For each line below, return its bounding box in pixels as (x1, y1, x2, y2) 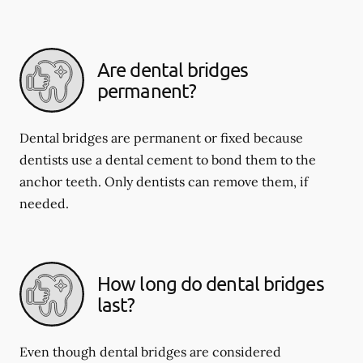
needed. (19, 195, 69, 211)
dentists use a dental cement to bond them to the (19, 152, 316, 168)
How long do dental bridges (97, 271, 324, 295)
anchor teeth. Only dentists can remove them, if (19, 173, 308, 190)
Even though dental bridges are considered (19, 344, 281, 360)
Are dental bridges (97, 58, 248, 81)
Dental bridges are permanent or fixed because (19, 130, 303, 146)
